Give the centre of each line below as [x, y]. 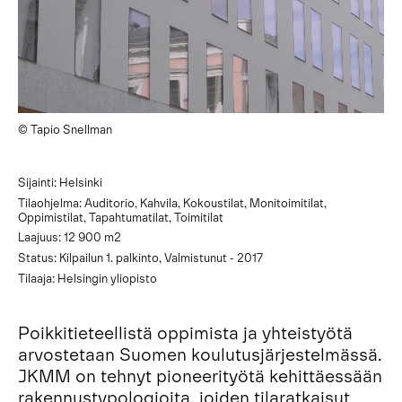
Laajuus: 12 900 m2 [70, 237]
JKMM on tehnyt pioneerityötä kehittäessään [200, 375]
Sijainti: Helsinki [60, 183]
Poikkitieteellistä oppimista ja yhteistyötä [185, 332]
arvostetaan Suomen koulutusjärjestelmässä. [200, 353]
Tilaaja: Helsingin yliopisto [87, 278]
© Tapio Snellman [65, 129]
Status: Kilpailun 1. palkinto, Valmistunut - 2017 [140, 258]
